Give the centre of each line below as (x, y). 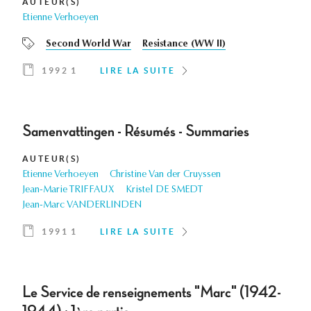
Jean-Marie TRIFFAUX (68, 191)
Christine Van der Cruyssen (165, 175)
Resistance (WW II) (184, 45)
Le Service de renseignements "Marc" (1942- (152, 293)
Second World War (89, 45)
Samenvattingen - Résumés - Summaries (136, 132)
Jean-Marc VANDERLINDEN (82, 206)
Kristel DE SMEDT (164, 191)
